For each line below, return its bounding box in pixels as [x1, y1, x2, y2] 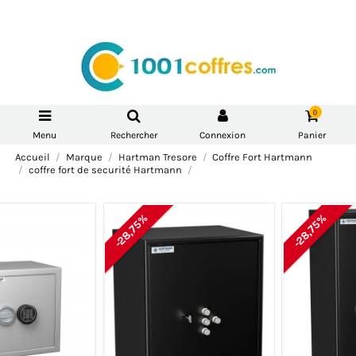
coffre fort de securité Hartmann [28, 164, 182, 176]
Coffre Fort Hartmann [212, 151, 313, 164]
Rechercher [110, 129, 157, 141]
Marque [65, 151, 103, 164]
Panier [297, 129, 326, 141]
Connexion [199, 129, 246, 141]
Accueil [15, 151, 51, 164]
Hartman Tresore [118, 151, 197, 164]
